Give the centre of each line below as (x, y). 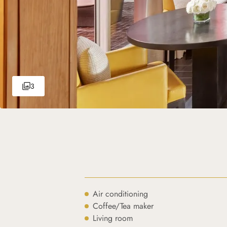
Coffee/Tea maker (123, 206)
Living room (113, 218)
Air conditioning (121, 194)
